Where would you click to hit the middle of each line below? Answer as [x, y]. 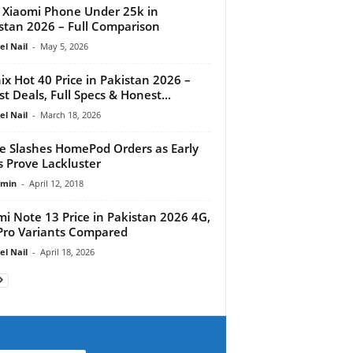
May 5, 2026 [64, 46]
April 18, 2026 [67, 251]
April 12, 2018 [56, 183]
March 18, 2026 [70, 114]
